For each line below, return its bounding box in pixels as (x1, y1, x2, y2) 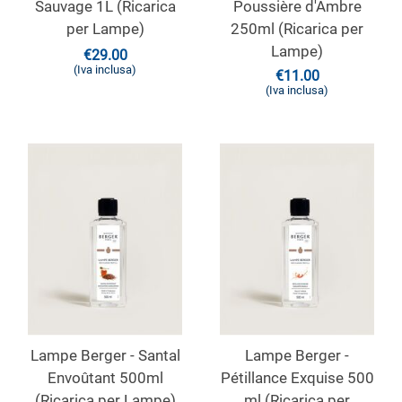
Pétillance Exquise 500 (220, 369, 374, 387)
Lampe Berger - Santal (30, 346, 180, 364)
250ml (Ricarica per (231, 20, 363, 38)
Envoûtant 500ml (47, 369, 163, 387)
